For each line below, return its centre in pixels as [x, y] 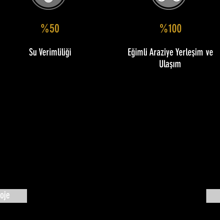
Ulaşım [170, 65]
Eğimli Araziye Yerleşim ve [170, 53]
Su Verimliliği [50, 53]
